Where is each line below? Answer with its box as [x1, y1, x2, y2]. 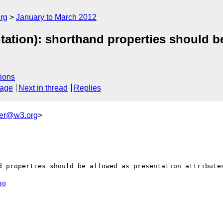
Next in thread [18, 84, 68, 93]
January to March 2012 [16, 13, 97, 21]
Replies [73, 84, 101, 93]
